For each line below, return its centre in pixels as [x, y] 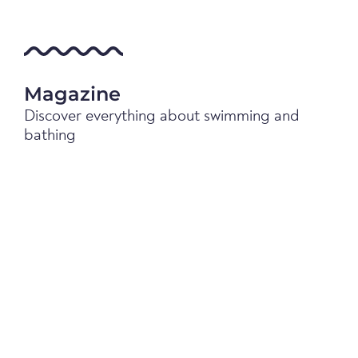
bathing [50, 136]
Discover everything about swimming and [162, 117]
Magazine [72, 94]
